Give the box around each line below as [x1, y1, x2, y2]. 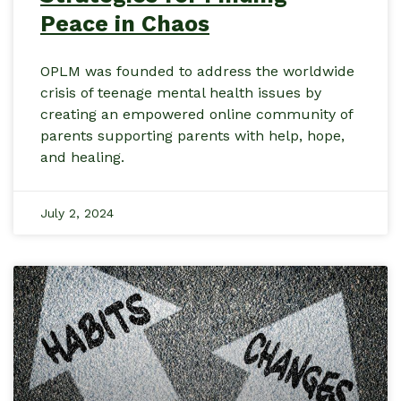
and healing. [40, 149, 124, 166]
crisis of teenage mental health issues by [40, 84, 321, 102]
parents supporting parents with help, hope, [40, 127, 345, 145]
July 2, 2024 [40, 206, 114, 221]
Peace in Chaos [40, 11, 209, 38]
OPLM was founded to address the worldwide [40, 63, 354, 81]
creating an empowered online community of [40, 106, 353, 124]
